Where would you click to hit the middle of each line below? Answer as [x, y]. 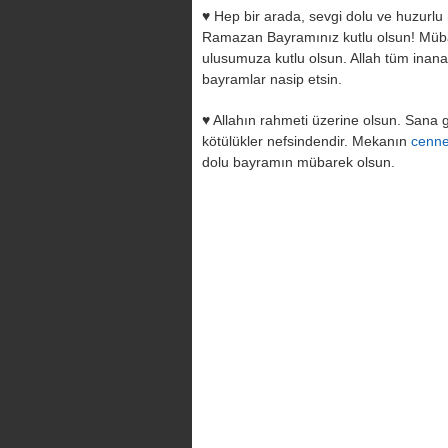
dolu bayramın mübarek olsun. [298, 162]
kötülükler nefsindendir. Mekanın [306, 141]
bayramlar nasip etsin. [272, 79]
